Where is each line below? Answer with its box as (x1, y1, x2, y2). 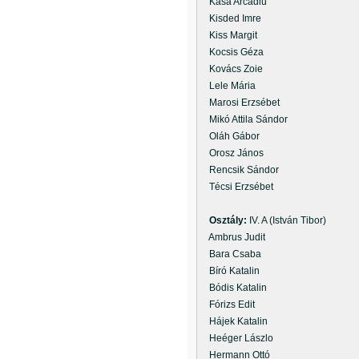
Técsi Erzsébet (200, 181, 273, 192)
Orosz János (200, 147, 264, 159)
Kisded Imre (200, 13, 261, 24)
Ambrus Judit (200, 232, 265, 243)
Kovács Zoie (200, 63, 263, 75)
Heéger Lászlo (200, 333, 273, 344)
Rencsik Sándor (200, 164, 279, 175)
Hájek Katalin (200, 316, 268, 327)
